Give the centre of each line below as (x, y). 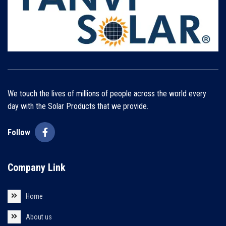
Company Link (37, 168)
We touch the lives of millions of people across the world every (107, 94)
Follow (19, 132)
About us (39, 217)
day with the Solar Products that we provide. (78, 106)
